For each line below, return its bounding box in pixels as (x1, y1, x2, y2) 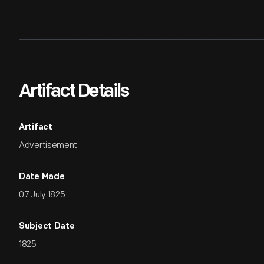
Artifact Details (19, 82, 128, 101)
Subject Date (19, 222, 75, 231)
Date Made (19, 173, 65, 181)
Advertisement (19, 140, 78, 151)
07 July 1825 (19, 189, 65, 200)
